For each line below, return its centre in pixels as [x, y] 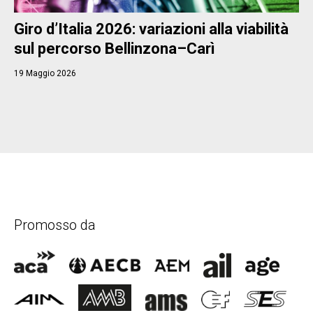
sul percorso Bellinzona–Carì [115, 48]
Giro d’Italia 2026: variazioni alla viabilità [151, 29]
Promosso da [55, 225]
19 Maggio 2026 [45, 73]
